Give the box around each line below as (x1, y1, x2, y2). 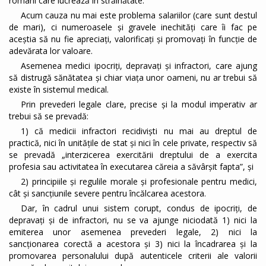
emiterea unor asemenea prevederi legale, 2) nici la (9, 226, 257, 238)
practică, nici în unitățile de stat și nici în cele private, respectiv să (9, 137, 257, 149)
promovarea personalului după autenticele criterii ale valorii (9, 250, 257, 262)
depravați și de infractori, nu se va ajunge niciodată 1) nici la (9, 214, 257, 226)
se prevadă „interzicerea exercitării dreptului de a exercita (9, 149, 257, 161)
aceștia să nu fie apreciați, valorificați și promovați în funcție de (9, 33, 257, 45)
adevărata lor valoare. (9, 45, 93, 57)
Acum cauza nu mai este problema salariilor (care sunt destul (21, 9, 257, 21)
